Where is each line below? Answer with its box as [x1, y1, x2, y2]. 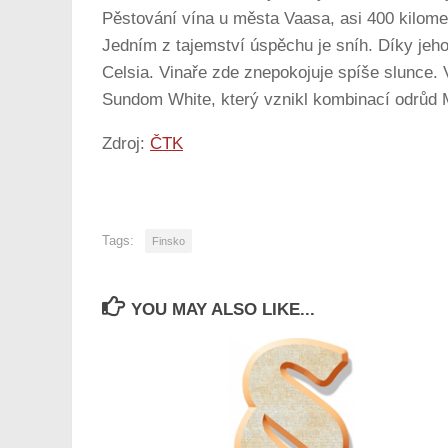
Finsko [152, 234, 185, 247]
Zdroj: [102, 134, 150, 154]
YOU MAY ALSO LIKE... [131, 299, 316, 319]
